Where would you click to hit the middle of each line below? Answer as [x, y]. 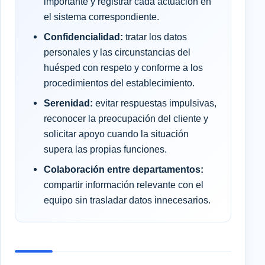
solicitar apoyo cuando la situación [116, 134]
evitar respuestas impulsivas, [155, 103]
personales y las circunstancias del [117, 52]
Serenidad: [68, 103]
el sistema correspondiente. [101, 17]
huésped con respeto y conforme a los [123, 68]
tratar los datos [155, 37]
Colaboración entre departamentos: [124, 169]
